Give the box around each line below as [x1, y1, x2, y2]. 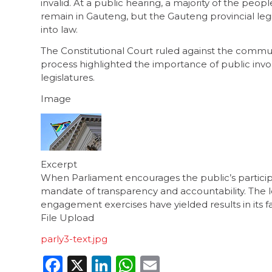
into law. [41, 24, 78, 36]
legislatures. [41, 72, 97, 83]
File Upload [41, 212, 94, 224]
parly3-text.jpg [41, 233, 107, 245]
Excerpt [41, 158, 77, 171]
